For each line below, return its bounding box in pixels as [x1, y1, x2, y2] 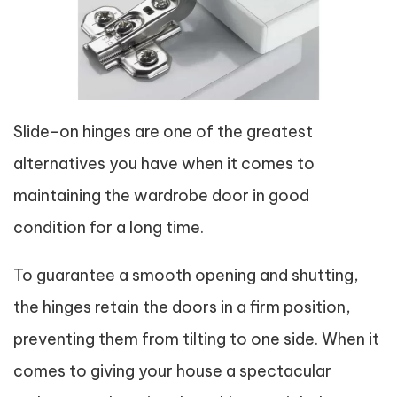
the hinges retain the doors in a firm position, [13, 297, 351, 317]
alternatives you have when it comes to [13, 153, 315, 174]
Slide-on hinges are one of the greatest [13, 121, 313, 142]
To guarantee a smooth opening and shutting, [13, 265, 359, 285]
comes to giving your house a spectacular [13, 361, 331, 381]
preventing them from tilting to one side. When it [13, 329, 379, 349]
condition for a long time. [13, 217, 204, 237]
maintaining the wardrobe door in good [13, 185, 309, 206]
